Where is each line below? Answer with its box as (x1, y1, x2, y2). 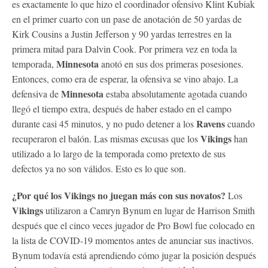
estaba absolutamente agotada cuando (103, 87, 247, 100)
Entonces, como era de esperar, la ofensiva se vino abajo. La (12, 72, 238, 85)
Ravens (196, 116, 225, 130)
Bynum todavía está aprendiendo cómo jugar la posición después (12, 248, 256, 261)
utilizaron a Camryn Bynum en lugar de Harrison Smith (43, 203, 255, 217)
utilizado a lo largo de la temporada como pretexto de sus (12, 147, 226, 160)
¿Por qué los (12, 188, 64, 202)
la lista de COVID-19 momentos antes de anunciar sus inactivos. (12, 233, 254, 246)
